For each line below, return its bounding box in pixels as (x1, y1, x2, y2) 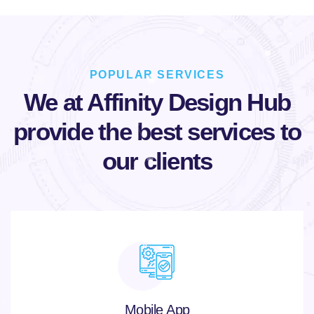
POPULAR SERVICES (89, 68, 225, 81)
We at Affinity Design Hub (23, 88, 291, 116)
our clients (102, 146, 212, 175)
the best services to (98, 117, 301, 145)
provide (13, 117, 98, 145)
